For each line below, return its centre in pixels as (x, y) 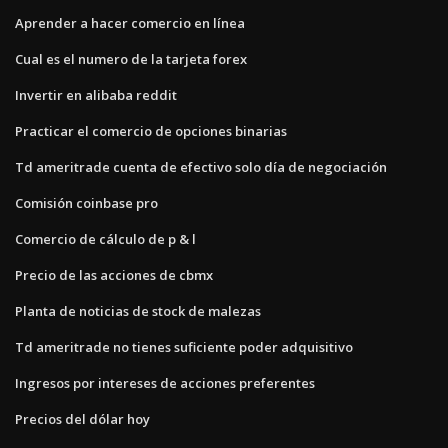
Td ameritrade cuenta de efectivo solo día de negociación (201, 166)
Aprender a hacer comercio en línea (130, 22)
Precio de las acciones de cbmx (114, 274)
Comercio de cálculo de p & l (105, 238)
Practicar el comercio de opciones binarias (151, 130)
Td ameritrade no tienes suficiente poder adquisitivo (184, 346)
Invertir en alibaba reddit (96, 94)
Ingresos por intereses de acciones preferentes (165, 382)
